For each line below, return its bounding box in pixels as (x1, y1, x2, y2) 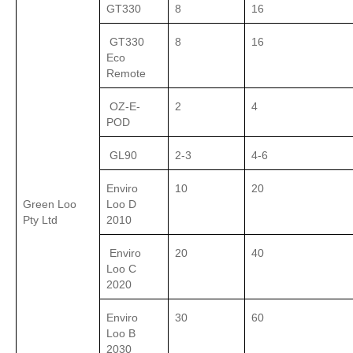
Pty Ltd (23, 214, 58, 227)
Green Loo (23, 198, 76, 211)
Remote (106, 67, 146, 80)
